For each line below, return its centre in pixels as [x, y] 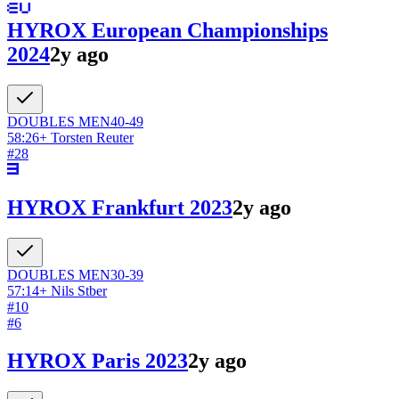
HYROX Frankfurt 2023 [120, 207]
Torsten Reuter [92, 138]
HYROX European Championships [167, 31]
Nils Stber [79, 290]
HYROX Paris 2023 [98, 360]
